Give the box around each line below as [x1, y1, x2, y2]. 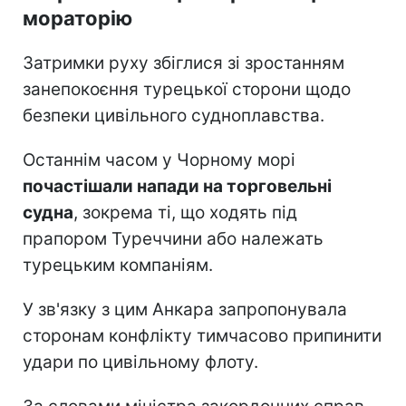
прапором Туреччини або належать [23, 227, 324, 249]
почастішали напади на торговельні [23, 175, 332, 197]
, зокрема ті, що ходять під [73, 201, 297, 223]
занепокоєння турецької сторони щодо [23, 78, 351, 100]
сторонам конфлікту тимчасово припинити [23, 324, 382, 346]
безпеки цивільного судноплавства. [23, 104, 324, 126]
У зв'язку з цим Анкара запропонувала [23, 298, 347, 320]
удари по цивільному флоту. [23, 351, 258, 372]
